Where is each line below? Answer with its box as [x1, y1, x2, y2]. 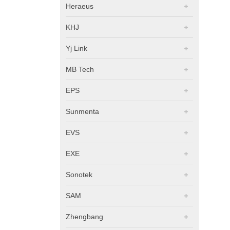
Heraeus [66, 2, 93, 10]
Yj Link [66, 44, 87, 52]
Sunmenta [66, 107, 99, 116]
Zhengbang [66, 212, 103, 221]
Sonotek [66, 170, 92, 179]
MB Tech [66, 65, 94, 73]
